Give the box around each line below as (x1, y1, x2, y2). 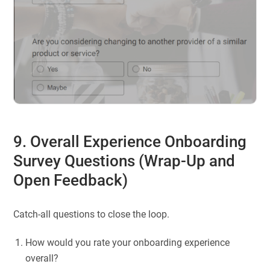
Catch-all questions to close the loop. (13, 208, 170, 220)
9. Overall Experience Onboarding (13, 133, 247, 151)
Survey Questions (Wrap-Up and (13, 152, 236, 170)
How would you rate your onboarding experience (25, 236, 230, 248)
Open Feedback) (13, 171, 128, 189)
